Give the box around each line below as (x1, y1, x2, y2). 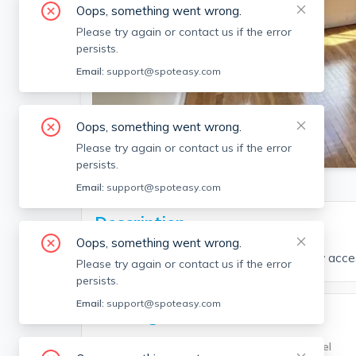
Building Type (95, 339, 164, 354)
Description (95, 212, 185, 233)
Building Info (95, 304, 194, 325)
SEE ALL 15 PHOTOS (106, 133, 219, 148)
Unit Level (278, 339, 331, 354)
